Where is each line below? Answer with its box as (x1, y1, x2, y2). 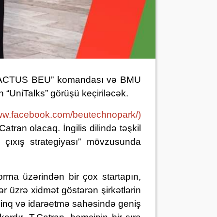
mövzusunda (87, 137, 141, 147)
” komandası (50, 75, 104, 85)
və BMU (103, 75, 141, 85)
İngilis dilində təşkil (63, 123, 141, 133)
